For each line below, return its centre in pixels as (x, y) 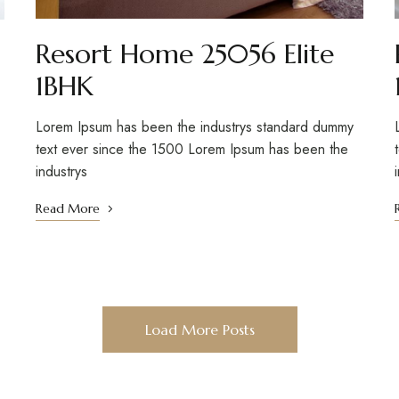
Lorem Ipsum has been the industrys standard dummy (194, 127)
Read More (67, 209)
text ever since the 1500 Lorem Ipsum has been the (191, 150)
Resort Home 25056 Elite (184, 54)
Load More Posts (199, 330)
